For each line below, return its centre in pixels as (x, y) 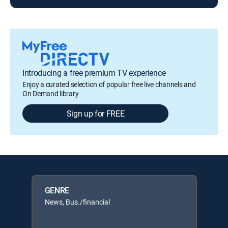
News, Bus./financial (77, 202)
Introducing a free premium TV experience (94, 73)
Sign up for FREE (95, 113)
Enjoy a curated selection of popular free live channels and (109, 84)
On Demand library (51, 93)
